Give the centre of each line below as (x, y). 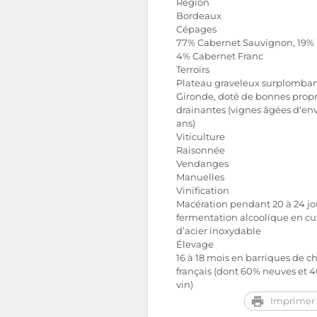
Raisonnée (201, 150)
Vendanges (202, 164)
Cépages (196, 29)
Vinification (203, 191)
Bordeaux (199, 16)
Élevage (195, 244)
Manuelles (200, 177)
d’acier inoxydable (219, 231)
